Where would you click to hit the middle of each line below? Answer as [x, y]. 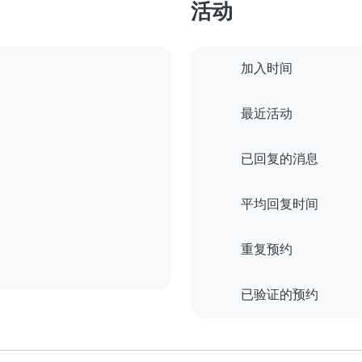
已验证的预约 [280, 295]
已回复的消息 [280, 159]
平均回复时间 [280, 204]
